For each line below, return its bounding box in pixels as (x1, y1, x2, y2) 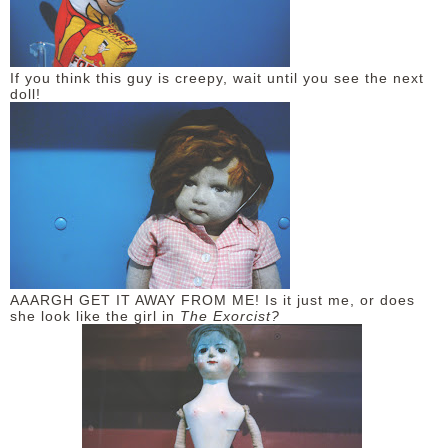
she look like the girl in (10, 308, 180, 324)
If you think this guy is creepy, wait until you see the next (10, 70, 424, 86)
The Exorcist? (180, 308, 280, 324)
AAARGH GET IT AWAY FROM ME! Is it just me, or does (10, 292, 415, 308)
